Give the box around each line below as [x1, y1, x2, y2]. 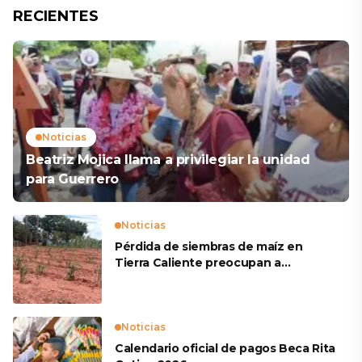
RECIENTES [13, 7, 99, 25]
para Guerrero [26, 171, 119, 187]
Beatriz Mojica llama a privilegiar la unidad [26, 152, 310, 167]
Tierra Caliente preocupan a [115, 255, 281, 270]
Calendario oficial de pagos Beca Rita [115, 341, 336, 356]
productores [115, 271, 190, 286]
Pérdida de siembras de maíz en [115, 239, 303, 254]
